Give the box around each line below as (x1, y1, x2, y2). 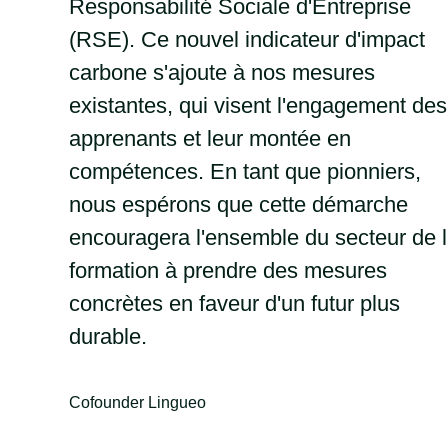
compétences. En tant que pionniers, (68, 159, 421, 185)
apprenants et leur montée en (68, 126, 351, 152)
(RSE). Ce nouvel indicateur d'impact (68, 27, 425, 53)
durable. (68, 324, 147, 350)
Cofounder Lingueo (68, 394, 206, 412)
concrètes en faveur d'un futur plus (68, 291, 400, 317)
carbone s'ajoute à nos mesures (68, 60, 375, 86)
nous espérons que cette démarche (68, 192, 408, 218)
